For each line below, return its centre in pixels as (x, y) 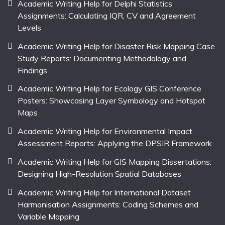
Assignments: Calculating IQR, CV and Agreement (107, 15)
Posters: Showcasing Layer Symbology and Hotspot (111, 101)
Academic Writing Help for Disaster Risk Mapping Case (116, 46)
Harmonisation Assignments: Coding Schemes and (108, 204)
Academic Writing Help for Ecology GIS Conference (109, 89)
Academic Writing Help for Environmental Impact (105, 131)
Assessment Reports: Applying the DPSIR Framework (115, 143)
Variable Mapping (48, 216)
